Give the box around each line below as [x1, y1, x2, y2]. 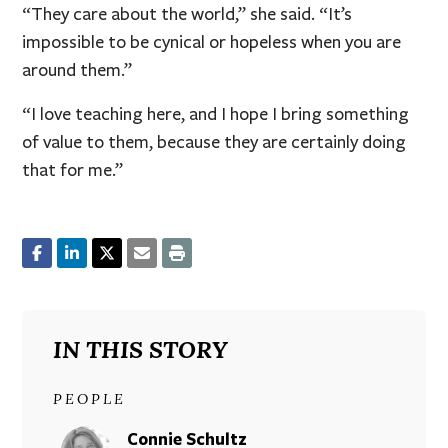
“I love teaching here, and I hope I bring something [22, 102, 410, 125]
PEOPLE [52, 390, 126, 408]
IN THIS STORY [52, 334, 228, 364]
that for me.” [22, 158, 124, 181]
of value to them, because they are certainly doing [22, 130, 407, 153]
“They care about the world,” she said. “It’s [22, 2, 353, 25]
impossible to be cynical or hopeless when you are [22, 30, 402, 53]
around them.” [22, 58, 133, 81]
